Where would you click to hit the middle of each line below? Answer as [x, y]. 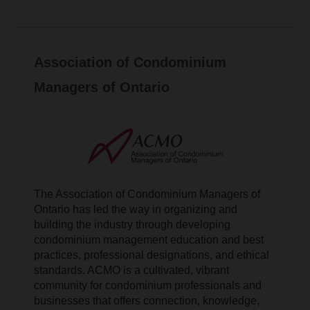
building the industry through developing [133, 225]
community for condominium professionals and [148, 286]
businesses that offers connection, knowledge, [147, 301]
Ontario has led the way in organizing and [136, 210]
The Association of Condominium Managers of [147, 194]
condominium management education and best [149, 240]
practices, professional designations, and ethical [152, 255]
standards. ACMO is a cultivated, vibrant [132, 271]
